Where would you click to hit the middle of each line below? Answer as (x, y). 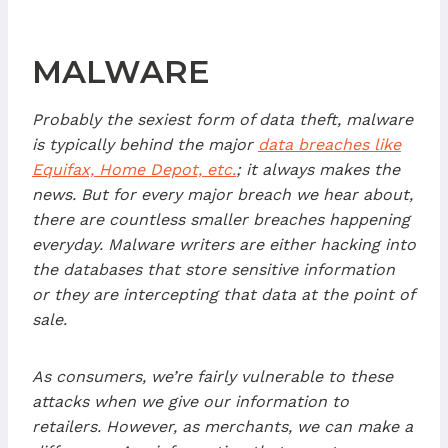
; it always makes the (318, 169)
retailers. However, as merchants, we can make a (222, 426)
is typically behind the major (145, 144)
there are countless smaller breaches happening (221, 219)
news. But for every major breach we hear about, (222, 194)
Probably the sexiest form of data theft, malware (222, 119)
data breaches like (329, 144)
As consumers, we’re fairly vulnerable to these (212, 376)
